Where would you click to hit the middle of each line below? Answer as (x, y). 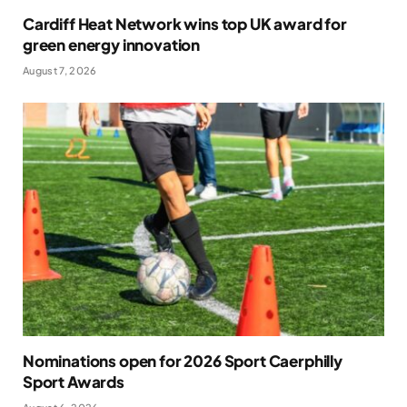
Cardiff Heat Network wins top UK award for (185, 24)
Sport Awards (74, 381)
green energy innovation (112, 45)
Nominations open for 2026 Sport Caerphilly (183, 360)
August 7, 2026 (60, 71)
